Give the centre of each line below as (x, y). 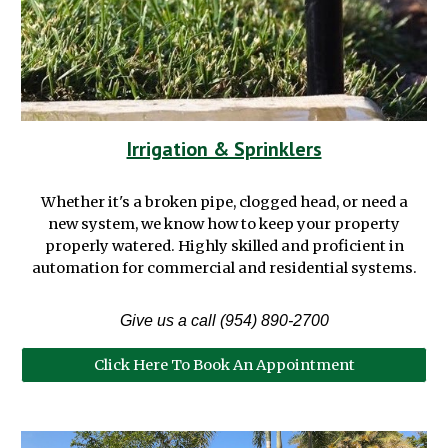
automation (75, 267)
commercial (190, 267)
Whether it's (86, 201)
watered (141, 245)
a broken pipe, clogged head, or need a (270, 201)
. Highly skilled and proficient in (287, 245)
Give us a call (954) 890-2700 (224, 320)
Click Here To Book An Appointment (224, 364)
